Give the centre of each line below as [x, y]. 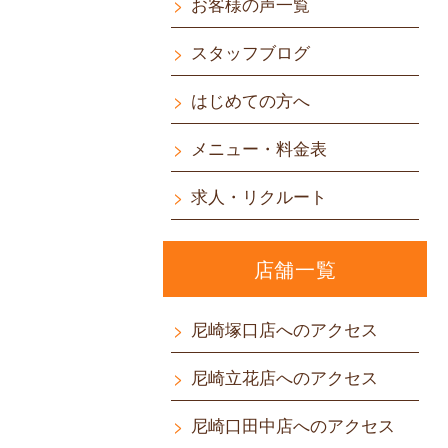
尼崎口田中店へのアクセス [293, 424]
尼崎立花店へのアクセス [285, 376]
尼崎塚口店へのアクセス [285, 328]
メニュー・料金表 [259, 147]
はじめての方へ [251, 99]
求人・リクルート [259, 195]
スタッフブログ [251, 51]
